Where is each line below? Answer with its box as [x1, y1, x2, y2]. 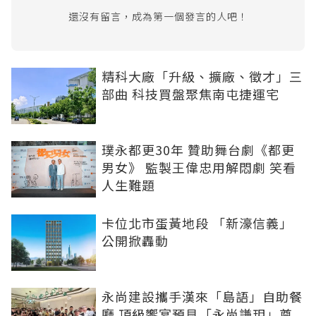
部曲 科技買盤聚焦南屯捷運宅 [102, 85, 279, 103]
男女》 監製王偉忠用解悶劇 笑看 [102, 158, 296, 176]
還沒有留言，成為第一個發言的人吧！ [68, 9, 248, 23]
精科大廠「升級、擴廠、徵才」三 [102, 67, 303, 85]
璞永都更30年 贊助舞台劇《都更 [102, 140, 295, 159]
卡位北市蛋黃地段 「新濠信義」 [102, 214, 293, 232]
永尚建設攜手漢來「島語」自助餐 [102, 287, 303, 305]
